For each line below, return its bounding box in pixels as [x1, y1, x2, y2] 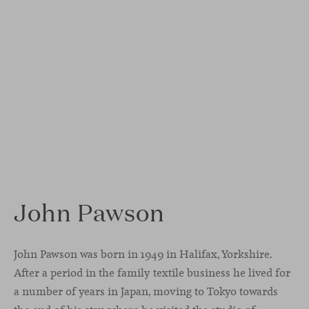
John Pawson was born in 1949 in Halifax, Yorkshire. [14, 246, 272, 261]
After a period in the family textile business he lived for [14, 265, 290, 280]
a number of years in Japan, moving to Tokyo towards [14, 283, 278, 299]
